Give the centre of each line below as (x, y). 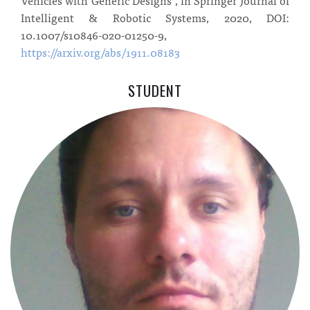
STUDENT (155, 90)
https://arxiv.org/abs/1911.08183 (100, 52)
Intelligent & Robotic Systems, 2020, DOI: (155, 17)
